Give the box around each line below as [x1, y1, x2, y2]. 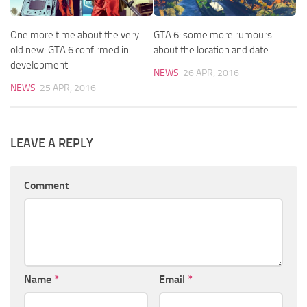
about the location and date [153, 44, 269, 57]
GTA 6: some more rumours [153, 29, 272, 42]
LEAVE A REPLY [10, 136, 93, 151]
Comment [24, 179, 69, 193]
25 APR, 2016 [40, 82, 96, 95]
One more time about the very [10, 29, 139, 42]
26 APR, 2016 [183, 67, 239, 79]
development [10, 59, 68, 72]
